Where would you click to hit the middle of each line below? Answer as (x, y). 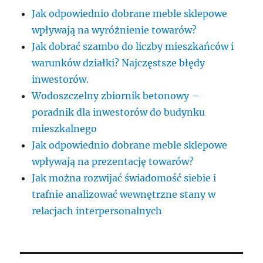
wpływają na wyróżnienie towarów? (114, 30)
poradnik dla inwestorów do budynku (119, 112)
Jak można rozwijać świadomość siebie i (124, 178)
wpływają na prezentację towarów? (113, 162)
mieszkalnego (65, 129)
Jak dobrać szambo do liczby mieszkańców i (133, 47)
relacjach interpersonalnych (97, 211)
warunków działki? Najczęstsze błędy (119, 63)
